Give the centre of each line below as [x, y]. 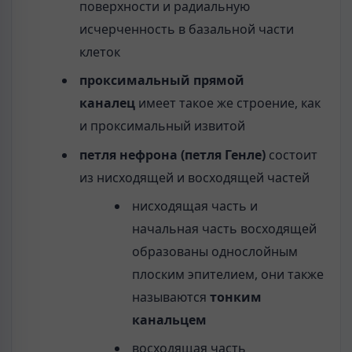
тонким [235, 297]
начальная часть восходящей [224, 228]
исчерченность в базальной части [187, 29]
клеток [100, 52]
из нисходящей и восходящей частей [195, 177]
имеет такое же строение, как [228, 103]
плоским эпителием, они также [227, 274]
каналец [108, 103]
